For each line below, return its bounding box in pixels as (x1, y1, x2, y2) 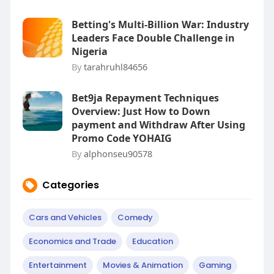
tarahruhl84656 (83, 61, 147, 73)
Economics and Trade (28, 235, 116, 247)
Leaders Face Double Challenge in (71, 31, 235, 45)
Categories (42, 178, 99, 192)
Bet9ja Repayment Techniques (71, 91, 219, 105)
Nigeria (71, 45, 108, 58)
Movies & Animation (102, 259, 183, 271)
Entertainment (28, 259, 87, 271)
